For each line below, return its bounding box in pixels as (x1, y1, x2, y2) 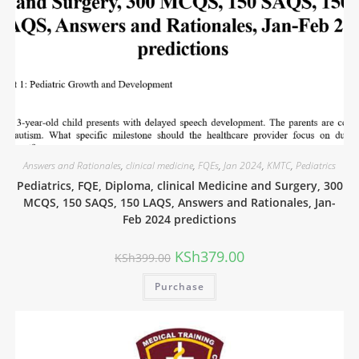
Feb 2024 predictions (123, 212, 236, 228)
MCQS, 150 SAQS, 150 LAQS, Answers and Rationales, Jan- (23, 195, 336, 211)
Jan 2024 (224, 159, 262, 173)
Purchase (155, 280, 204, 294)
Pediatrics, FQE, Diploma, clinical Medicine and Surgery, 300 (16, 178, 343, 194)
